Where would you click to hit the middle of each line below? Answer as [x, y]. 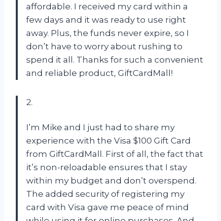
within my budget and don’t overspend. [111, 180]
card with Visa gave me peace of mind [108, 207]
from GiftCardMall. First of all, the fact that [115, 154]
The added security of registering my [105, 194]
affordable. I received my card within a [107, 6]
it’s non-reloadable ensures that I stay [107, 167]
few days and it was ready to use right [106, 19]
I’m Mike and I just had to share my [100, 127]
